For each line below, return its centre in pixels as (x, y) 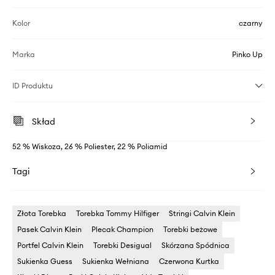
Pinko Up (247, 54)
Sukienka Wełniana (116, 261)
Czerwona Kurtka (189, 261)
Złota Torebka (42, 213)
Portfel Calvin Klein (50, 245)
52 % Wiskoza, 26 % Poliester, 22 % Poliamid (90, 146)
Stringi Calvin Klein (202, 213)
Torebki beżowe (190, 229)
